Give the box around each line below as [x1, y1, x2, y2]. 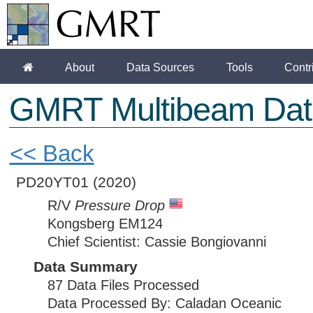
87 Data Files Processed [47, 277, 199, 293]
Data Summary [33, 259, 138, 275]
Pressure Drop [74, 198, 165, 213]
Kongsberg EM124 [47, 216, 163, 231]
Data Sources [126, 61, 195, 74]
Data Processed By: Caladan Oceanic [47, 296, 282, 311]
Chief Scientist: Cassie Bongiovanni [47, 234, 266, 249]
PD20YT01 [15, 174, 93, 190]
